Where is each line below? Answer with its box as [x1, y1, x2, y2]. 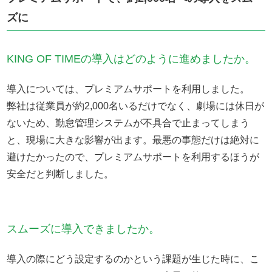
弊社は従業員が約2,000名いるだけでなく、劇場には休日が [7, 101, 265, 112]
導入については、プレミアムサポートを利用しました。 [7, 84, 250, 95]
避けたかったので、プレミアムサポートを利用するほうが [7, 152, 260, 163]
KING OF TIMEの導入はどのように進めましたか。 [7, 53, 256, 66]
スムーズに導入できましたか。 [7, 223, 160, 236]
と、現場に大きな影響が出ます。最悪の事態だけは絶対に [7, 135, 260, 146]
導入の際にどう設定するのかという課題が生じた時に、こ [7, 254, 260, 265]
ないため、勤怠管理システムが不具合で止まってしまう [7, 118, 250, 129]
